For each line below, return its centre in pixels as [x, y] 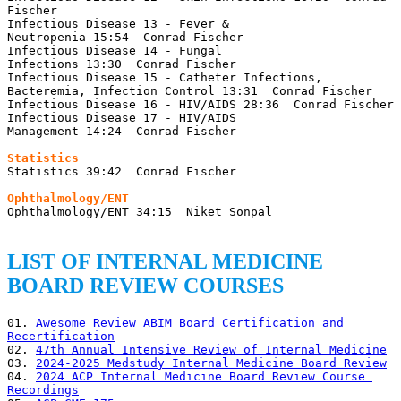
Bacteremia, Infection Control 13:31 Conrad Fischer [190, 90]
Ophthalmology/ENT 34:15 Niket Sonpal [140, 211]
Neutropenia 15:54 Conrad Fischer [125, 37]
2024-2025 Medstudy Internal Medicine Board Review [211, 363]
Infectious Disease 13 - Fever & [118, 23]
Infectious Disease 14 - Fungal [115, 50]
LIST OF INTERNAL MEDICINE [165, 261]
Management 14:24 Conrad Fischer [122, 131]
